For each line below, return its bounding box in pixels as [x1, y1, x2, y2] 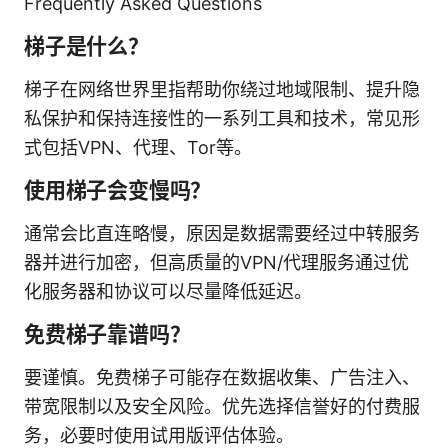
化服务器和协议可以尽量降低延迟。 [24, 280, 312, 302]
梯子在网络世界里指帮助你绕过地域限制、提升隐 [24, 78, 420, 100]
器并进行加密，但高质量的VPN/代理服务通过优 [24, 251, 409, 273]
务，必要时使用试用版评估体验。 [24, 424, 294, 446]
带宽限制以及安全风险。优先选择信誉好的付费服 [24, 395, 420, 417]
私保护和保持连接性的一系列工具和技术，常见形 [24, 107, 420, 129]
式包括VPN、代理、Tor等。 [24, 136, 252, 158]
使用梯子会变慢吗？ [24, 177, 212, 203]
